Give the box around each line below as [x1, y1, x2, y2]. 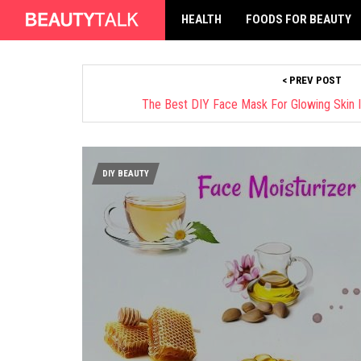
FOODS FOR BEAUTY [246, 12, 351, 27]
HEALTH [181, 12, 222, 27]
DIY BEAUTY [102, 168, 149, 179]
